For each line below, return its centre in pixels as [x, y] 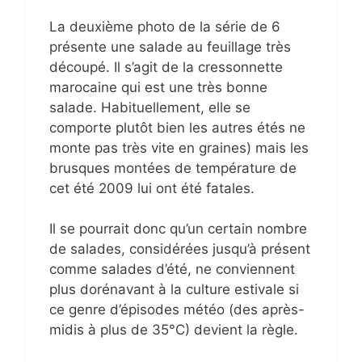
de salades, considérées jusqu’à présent [180, 249]
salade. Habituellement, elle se [150, 107]
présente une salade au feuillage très [170, 46]
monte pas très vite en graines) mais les [179, 147]
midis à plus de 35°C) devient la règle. [174, 330]
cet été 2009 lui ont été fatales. [152, 188]
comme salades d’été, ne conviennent [172, 269]
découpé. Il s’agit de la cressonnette [166, 67]
